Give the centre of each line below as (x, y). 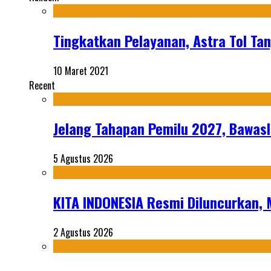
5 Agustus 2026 (83, 159)
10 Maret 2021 (81, 70)
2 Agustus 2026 (83, 233)
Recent (42, 85)
